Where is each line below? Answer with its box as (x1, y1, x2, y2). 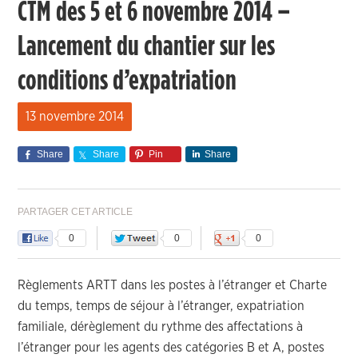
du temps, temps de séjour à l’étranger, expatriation (18, 300, 305, 312)
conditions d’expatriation (18, 66, 237, 95)
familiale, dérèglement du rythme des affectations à (18, 320, 304, 333)
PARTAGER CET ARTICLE (18, 206, 133, 217)
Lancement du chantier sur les (18, 32, 276, 61)
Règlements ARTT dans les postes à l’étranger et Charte (18, 279, 328, 292)
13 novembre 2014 (26, 110, 125, 123)
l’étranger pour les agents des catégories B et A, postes (18, 341, 325, 354)
